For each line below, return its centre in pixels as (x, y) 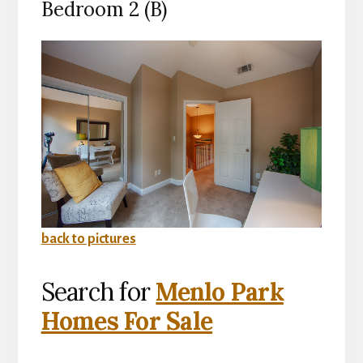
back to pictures (88, 239)
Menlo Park (220, 292)
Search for (98, 292)
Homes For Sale (127, 321)
